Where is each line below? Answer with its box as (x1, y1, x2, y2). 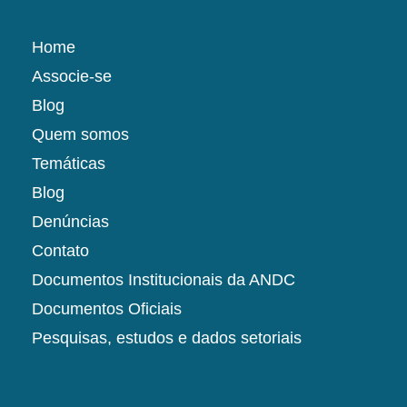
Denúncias (32, 213, 109, 232)
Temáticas (32, 154, 105, 174)
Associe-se (32, 67, 112, 86)
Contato (32, 242, 89, 261)
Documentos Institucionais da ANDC (32, 271, 295, 290)
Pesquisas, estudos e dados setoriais (32, 329, 302, 348)
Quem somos (32, 125, 129, 144)
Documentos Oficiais (32, 300, 182, 319)
